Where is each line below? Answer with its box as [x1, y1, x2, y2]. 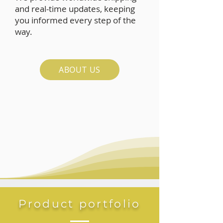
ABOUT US [58, 64, 101, 75]
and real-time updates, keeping [15, 3, 135, 14]
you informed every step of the [15, 14, 136, 26]
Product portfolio [18, 197, 141, 211]
